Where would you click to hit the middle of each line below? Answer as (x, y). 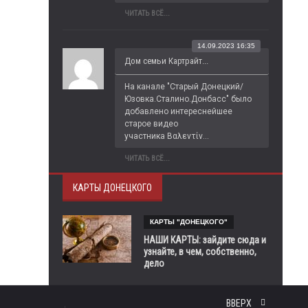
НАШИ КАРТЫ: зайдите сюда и (205, 240)
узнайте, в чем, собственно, (200, 252)
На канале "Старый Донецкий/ (184, 87)
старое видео (151, 124)
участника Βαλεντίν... (167, 136)
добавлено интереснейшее (178, 111)
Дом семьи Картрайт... (166, 61)
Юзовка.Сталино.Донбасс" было (188, 99)
